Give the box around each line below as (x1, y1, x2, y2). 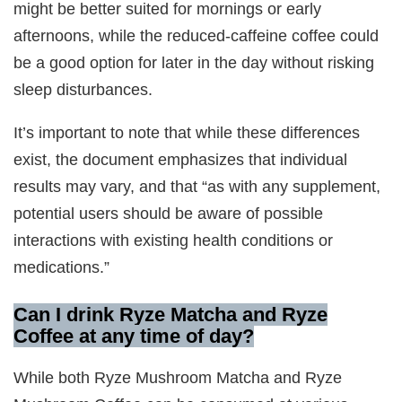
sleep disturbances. (13, 79, 153, 99)
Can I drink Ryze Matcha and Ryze (13, 303, 328, 327)
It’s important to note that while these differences (13, 123, 361, 143)
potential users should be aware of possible (13, 204, 324, 223)
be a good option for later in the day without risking (13, 52, 375, 72)
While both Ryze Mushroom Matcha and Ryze (13, 367, 343, 387)
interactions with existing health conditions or (13, 231, 334, 250)
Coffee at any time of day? (13, 325, 255, 348)
